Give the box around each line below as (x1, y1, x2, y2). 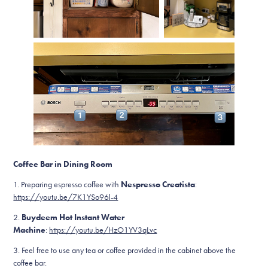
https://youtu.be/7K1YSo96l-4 (13, 192, 118, 203)
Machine (13, 225, 46, 236)
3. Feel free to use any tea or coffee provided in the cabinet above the (13, 245, 236, 256)
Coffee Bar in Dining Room (13, 159, 113, 170)
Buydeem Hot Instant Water (22, 212, 125, 223)
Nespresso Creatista (121, 179, 196, 190)
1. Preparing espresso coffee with (13, 179, 121, 190)
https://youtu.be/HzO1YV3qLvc (49, 225, 157, 236)
